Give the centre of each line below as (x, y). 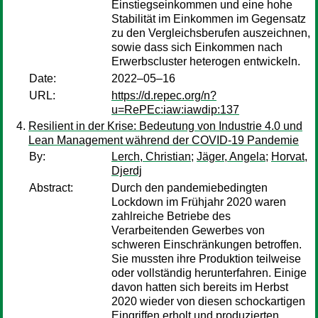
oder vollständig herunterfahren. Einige (209, 273)
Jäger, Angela (231, 157)
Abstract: (51, 188)
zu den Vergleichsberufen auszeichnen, (211, 33)
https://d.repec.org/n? (164, 95)
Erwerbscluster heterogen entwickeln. (206, 61)
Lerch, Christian (151, 157)
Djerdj (127, 171)
